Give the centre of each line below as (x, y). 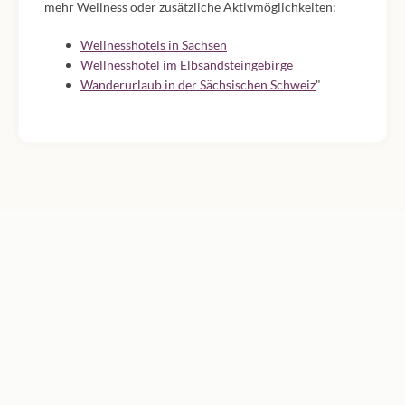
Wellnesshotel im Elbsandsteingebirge (187, 65)
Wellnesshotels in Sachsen (154, 45)
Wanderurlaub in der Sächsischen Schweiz (198, 85)
